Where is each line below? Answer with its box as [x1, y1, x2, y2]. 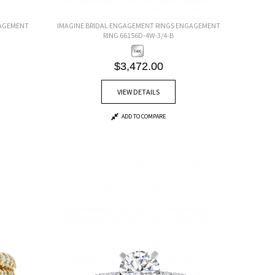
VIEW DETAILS [117, 87, 160, 96]
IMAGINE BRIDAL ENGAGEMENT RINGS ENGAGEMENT [56, 20, 220, 30]
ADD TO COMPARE [122, 112, 166, 120]
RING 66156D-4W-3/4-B [103, 30, 174, 40]
